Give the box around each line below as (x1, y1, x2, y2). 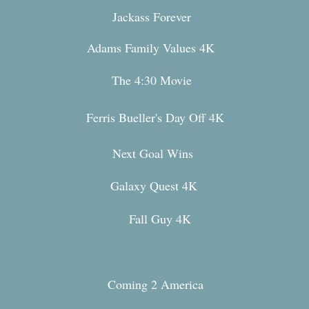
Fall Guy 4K (129, 210, 191, 227)
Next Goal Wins (112, 145, 193, 161)
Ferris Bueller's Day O (86, 109, 198, 126)
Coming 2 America (108, 276, 203, 292)
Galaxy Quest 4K (110, 177, 197, 194)
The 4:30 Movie (112, 72, 192, 88)
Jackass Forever (112, 8, 191, 25)
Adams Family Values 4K (87, 39, 215, 56)
